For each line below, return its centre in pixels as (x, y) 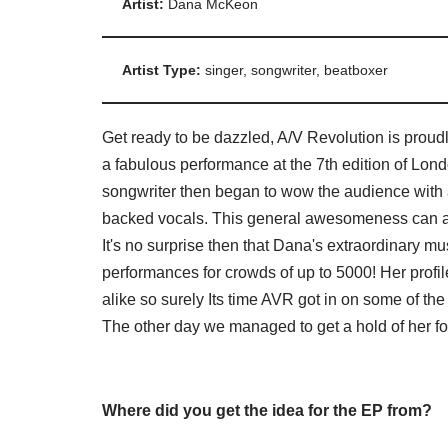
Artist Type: (163, 70)
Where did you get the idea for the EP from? (267, 411)
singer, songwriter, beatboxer (296, 70)
